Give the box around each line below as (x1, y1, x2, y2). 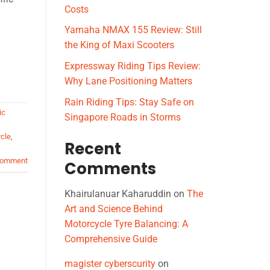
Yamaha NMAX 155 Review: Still (64, 24, 202, 36)
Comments (64, 157, 156, 180)
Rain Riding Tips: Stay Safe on (64, 96, 194, 108)
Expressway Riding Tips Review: (64, 60, 201, 72)
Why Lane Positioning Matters (64, 75, 192, 87)
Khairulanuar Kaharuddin (64, 188, 171, 200)
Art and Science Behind (64, 203, 163, 215)
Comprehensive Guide (64, 233, 157, 245)
